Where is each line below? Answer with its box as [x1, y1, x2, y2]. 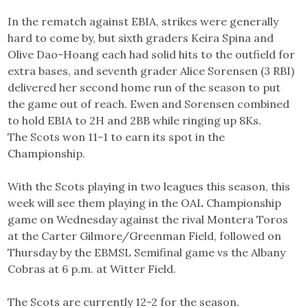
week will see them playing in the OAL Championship [8, 195, 282, 210]
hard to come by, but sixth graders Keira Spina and [8, 30, 274, 45]
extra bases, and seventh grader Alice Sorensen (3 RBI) [8, 63, 295, 78]
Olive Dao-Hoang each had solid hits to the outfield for [8, 47, 296, 61]
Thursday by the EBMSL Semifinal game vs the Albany [8, 245, 286, 259]
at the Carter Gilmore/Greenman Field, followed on [8, 228, 282, 243]
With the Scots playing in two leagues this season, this [8, 179, 291, 193]
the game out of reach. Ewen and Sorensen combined [8, 96, 290, 111]
